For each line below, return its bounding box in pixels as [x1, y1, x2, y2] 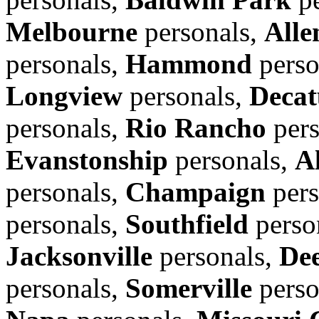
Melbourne [6, 16, 137, 47]
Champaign [125, 176, 266, 207]
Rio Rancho [125, 112, 266, 143]
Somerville [125, 272, 252, 303]
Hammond [125, 48, 252, 79]
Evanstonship [6, 144, 168, 175]
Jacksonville [6, 240, 152, 271]
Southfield [125, 208, 249, 239]
